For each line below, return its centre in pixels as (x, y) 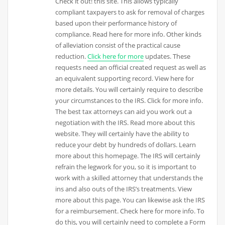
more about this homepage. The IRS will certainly (128, 156)
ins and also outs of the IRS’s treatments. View (124, 189)
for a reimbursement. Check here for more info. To (130, 211)
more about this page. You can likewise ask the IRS (130, 200)
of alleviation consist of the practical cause (118, 45)
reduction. (72, 57)
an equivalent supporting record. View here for (125, 79)
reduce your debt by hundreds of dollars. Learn (126, 145)
